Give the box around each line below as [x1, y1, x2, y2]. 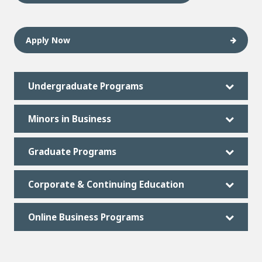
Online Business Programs [28, 211, 144, 223]
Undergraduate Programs [28, 80, 143, 92]
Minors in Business [28, 113, 111, 125]
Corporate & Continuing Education [28, 178, 184, 190]
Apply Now [26, 35, 70, 46]
